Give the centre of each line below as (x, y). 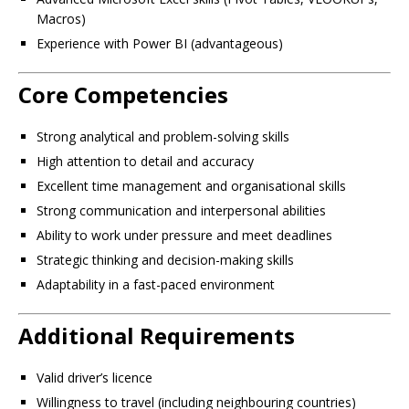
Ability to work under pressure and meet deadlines (184, 235)
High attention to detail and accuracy (145, 161)
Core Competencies (123, 94)
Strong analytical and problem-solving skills (163, 136)
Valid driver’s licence (94, 378)
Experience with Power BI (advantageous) (160, 43)
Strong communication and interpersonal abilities (181, 210)
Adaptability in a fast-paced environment (156, 284)
